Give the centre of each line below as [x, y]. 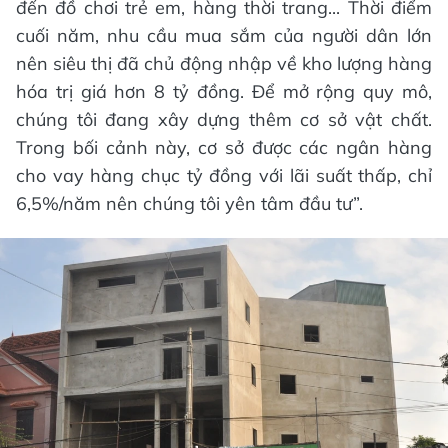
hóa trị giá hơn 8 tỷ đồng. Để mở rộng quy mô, [224, 91]
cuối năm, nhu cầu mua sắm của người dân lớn [224, 35]
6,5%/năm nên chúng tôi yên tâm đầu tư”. [189, 203]
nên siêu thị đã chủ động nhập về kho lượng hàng [224, 63]
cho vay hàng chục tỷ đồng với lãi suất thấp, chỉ [224, 175]
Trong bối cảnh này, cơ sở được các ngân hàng [224, 147]
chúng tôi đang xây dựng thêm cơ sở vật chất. [224, 119]
